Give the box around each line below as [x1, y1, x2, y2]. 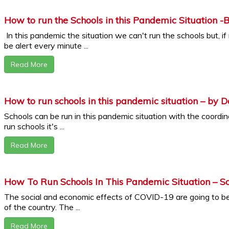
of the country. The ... [4, 202, 80, 213]
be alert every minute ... [4, 40, 88, 51]
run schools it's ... [4, 121, 64, 132]
